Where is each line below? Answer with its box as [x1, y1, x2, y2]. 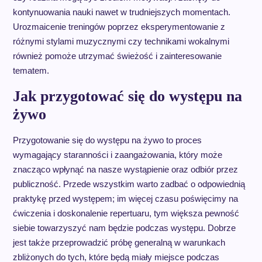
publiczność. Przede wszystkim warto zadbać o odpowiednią [12, 179, 245, 189]
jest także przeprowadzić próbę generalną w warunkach [12, 237, 225, 248]
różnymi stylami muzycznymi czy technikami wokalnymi [12, 36, 229, 47]
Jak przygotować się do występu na [12, 88, 242, 105]
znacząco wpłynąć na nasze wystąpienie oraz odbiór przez [12, 164, 238, 175]
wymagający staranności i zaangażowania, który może [12, 150, 222, 160]
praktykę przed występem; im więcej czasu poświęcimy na [12, 194, 238, 204]
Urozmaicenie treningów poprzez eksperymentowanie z [12, 22, 225, 32]
